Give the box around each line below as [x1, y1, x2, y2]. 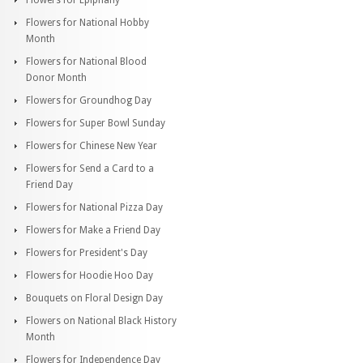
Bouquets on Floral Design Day [26, 292, 163, 304]
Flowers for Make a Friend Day [26, 224, 160, 236]
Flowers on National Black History [26, 314, 177, 327]
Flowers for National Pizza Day [26, 201, 163, 213]
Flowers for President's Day [26, 246, 147, 258]
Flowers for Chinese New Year [26, 139, 157, 152]
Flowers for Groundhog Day [26, 94, 152, 106]
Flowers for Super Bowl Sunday [26, 117, 165, 129]
